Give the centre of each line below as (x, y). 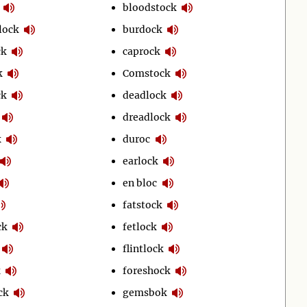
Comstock (147, 73)
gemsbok (145, 292)
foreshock (147, 270)
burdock (143, 29)
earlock (140, 161)
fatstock (143, 205)
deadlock (145, 95)
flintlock (143, 248)
